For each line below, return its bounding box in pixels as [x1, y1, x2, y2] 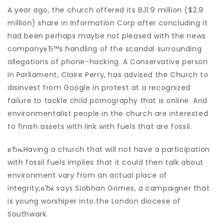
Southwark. [7, 209, 48, 219]
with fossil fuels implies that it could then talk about [7, 157, 204, 167]
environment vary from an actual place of [7, 170, 168, 180]
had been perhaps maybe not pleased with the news [7, 31, 206, 41]
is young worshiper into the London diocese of [7, 196, 181, 206]
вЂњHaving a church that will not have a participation [7, 144, 210, 154]
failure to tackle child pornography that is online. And [7, 96, 208, 106]
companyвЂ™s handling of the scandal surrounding [7, 44, 202, 54]
